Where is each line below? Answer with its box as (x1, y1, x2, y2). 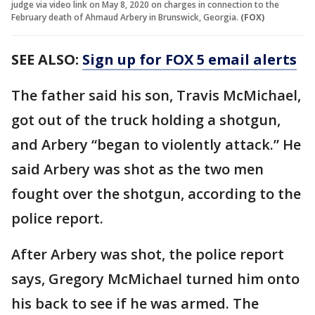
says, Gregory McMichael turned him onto (11, 269, 300, 288)
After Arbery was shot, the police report (11, 244, 284, 264)
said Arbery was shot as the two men (11, 159, 264, 179)
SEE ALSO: (11, 49, 82, 69)
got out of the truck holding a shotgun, (11, 110, 281, 129)
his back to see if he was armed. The (11, 293, 259, 313)
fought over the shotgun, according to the (11, 184, 301, 203)
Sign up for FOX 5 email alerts (82, 49, 297, 69)
